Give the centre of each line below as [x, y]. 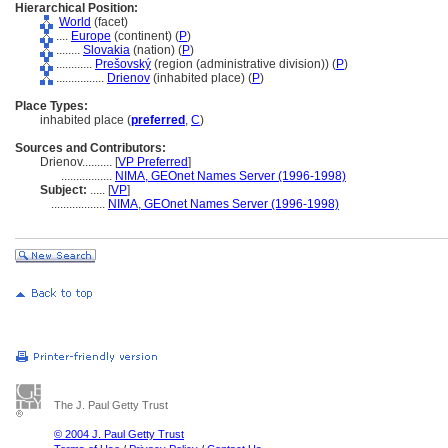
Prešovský [123, 64]
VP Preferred [153, 162]
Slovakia [106, 50]
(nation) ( [156, 50]
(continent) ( [145, 36]
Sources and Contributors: [90, 148]
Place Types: [51, 106]
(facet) [109, 22]
